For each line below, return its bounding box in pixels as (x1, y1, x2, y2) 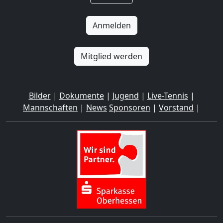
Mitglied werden (81, 51, 142, 62)
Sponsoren (109, 102, 150, 113)
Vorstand (159, 102, 194, 113)
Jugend (112, 90, 139, 101)
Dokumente (59, 90, 104, 101)
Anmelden (92, 20, 131, 31)
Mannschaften (23, 102, 78, 113)
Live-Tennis (147, 90, 188, 101)
